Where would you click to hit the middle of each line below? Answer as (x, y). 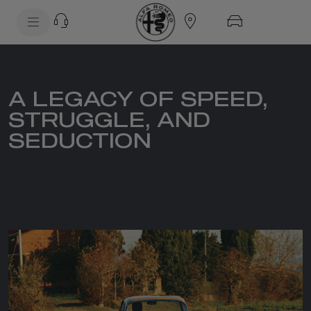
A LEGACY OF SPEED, (138, 100)
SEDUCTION (80, 142)
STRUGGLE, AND (109, 121)
